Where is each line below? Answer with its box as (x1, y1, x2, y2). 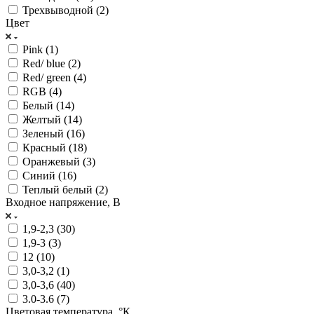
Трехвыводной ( (22, 4, 100, 16)
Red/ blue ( (22, 57, 71, 69)
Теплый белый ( (22, 183, 99, 196)
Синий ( (22, 169, 62, 182)
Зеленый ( (22, 127, 70, 139)
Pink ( (22, 43, 49, 55)
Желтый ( (22, 113, 67, 125)
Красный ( (22, 141, 72, 153)
